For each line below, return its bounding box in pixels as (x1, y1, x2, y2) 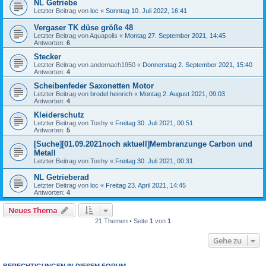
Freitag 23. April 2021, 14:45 (106, 181, 186, 189)
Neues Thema (8, 204, 58, 216)
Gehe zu (213, 235, 242, 246)
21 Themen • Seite (95, 217, 150, 224)
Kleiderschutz (34, 110, 84, 119)
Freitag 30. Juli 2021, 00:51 (115, 119, 193, 126)
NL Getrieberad (34, 172, 89, 182)
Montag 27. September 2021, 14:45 (125, 31, 226, 39)
